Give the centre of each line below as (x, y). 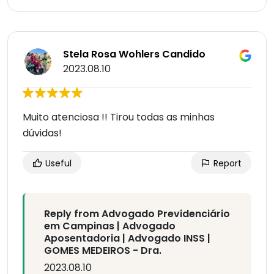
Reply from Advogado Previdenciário (137, 214)
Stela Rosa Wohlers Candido (134, 54)
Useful (57, 164)
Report (226, 164)
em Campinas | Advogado (110, 226)
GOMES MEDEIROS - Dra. (103, 251)
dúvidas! (42, 133)
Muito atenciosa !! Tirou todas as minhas (119, 117)
